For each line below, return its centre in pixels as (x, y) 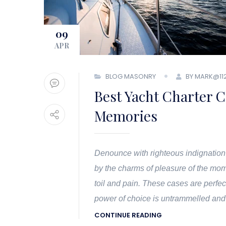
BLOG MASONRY (131, 76)
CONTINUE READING (128, 215)
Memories (126, 116)
